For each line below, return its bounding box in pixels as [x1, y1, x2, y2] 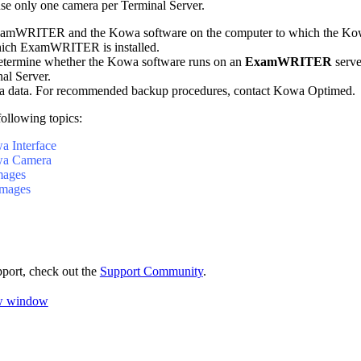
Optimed [307, 84, 352, 98]
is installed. [99, 40, 160, 55]
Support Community [99, 264, 203, 279]
